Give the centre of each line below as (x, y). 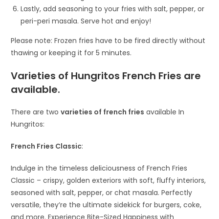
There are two (36, 112)
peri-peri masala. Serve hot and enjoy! (86, 21)
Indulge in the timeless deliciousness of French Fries (99, 168)
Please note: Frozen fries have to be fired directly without (108, 41)
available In (164, 112)
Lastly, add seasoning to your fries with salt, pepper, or (113, 9)
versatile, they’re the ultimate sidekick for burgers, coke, (106, 205)
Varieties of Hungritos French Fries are (106, 76)
